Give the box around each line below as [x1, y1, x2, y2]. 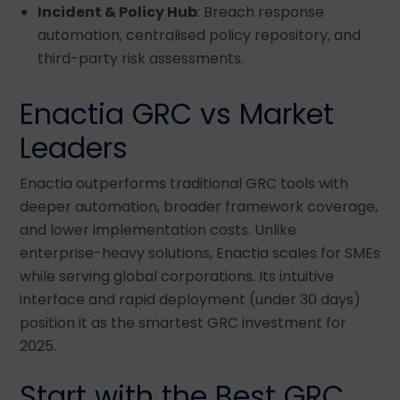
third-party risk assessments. [37, 47, 244, 69]
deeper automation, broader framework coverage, [20, 196, 378, 217]
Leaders [20, 127, 128, 168]
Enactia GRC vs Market [20, 93, 334, 134]
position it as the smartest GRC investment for [20, 312, 346, 333]
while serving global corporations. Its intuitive [20, 265, 334, 287]
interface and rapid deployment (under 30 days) [20, 288, 361, 310]
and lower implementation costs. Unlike [20, 219, 296, 240]
